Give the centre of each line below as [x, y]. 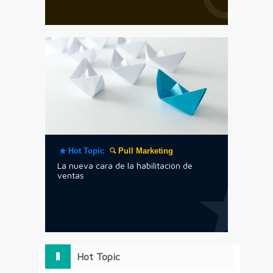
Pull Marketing [146, 151]
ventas [71, 175]
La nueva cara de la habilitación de [125, 165]
